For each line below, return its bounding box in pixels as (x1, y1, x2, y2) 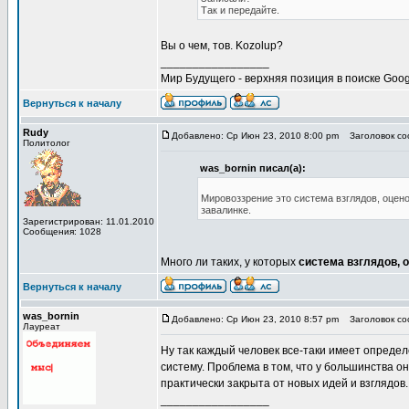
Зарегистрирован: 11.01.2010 (23, 216, 154, 226)
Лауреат (23, 321, 60, 331)
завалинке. (201, 204, 251, 215)
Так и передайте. (201, 5, 279, 16)
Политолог (23, 138, 70, 148)
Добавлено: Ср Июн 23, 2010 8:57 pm (172, 314, 339, 324)
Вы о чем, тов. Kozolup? (161, 39, 283, 52)
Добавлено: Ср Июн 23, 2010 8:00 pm (172, 131, 339, 141)
